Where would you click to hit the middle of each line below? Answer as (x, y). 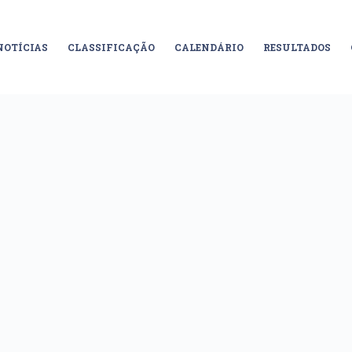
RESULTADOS (297, 47)
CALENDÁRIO (209, 47)
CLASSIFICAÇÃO (111, 47)
